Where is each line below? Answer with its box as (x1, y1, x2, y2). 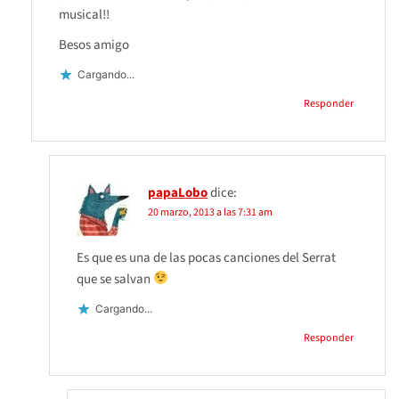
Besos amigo (59, 35, 129, 54)
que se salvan (77, 269, 153, 289)
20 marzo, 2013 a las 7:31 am (148, 204, 273, 220)
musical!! (59, 4, 110, 24)
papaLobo (148, 183, 208, 202)
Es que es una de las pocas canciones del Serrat (77, 248, 336, 267)
